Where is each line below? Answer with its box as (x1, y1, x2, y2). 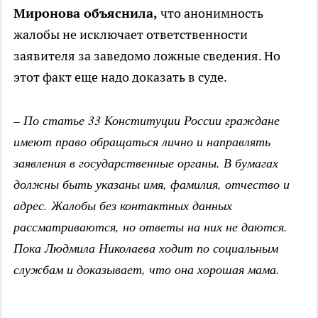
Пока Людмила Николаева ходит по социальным (13, 239, 278, 257)
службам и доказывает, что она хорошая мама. (13, 261, 280, 278)
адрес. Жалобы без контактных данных (13, 197, 232, 214)
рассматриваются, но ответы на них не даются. (13, 218, 287, 236)
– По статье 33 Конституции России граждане (13, 111, 280, 129)
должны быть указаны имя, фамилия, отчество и (13, 175, 290, 193)
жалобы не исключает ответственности (13, 26, 248, 43)
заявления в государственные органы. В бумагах (13, 154, 283, 172)
